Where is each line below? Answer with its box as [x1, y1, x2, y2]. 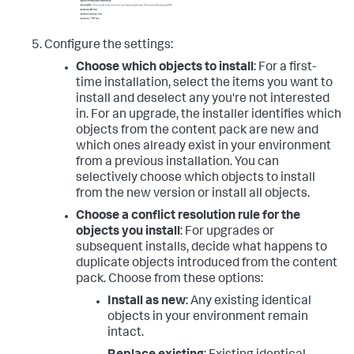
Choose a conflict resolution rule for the [76, 210, 300, 224]
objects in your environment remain [107, 311, 308, 325]
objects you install [76, 226, 180, 239]
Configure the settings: [44, 40, 173, 53]
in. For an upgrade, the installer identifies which [76, 109, 341, 122]
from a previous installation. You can [76, 156, 279, 170]
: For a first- [254, 62, 316, 75]
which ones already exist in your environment [76, 141, 331, 154]
